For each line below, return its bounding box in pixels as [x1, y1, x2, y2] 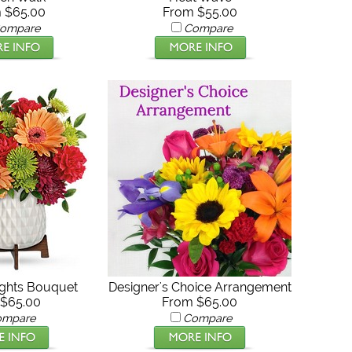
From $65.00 [162, 294, 238, 310]
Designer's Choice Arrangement [108, 279, 291, 295]
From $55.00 [163, 4, 238, 20]
